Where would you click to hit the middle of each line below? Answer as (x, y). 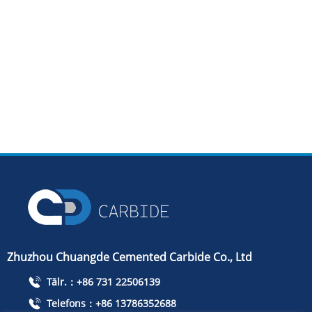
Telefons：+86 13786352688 (110, 303)
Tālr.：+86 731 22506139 (102, 281)
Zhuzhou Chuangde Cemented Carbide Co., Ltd (130, 257)
